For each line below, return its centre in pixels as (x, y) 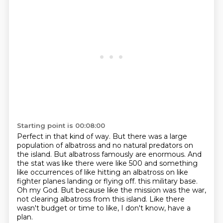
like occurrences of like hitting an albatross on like (102, 172)
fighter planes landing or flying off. (77, 181)
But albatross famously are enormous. (120, 154)
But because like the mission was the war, (133, 190)
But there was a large (150, 136)
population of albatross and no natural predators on (105, 145)
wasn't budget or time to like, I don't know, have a (104, 208)
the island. (35, 154)
